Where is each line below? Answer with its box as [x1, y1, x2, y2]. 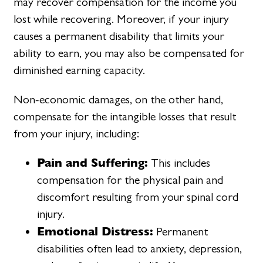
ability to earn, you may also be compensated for [14, 46, 245, 60]
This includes [148, 156, 211, 170]
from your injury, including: [14, 126, 140, 140]
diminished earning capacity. [14, 63, 146, 77]
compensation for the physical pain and [37, 173, 224, 187]
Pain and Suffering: [37, 153, 149, 171]
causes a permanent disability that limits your [14, 29, 225, 43]
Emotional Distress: [37, 221, 154, 240]
